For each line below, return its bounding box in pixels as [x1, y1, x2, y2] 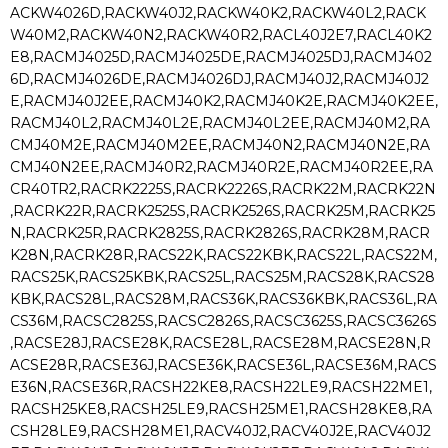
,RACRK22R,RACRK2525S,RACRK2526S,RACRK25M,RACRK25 [10, 202, 435, 221]
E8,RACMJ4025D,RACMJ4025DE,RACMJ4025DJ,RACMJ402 [10, 48, 432, 67]
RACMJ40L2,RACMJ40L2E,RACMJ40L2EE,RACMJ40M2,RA [10, 114, 430, 133]
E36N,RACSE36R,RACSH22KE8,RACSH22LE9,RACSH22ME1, [10, 378, 432, 397]
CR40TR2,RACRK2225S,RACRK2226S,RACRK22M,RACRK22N [10, 180, 436, 199]
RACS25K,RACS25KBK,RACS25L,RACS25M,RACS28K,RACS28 [10, 268, 435, 287]
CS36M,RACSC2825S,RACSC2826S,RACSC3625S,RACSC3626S [10, 312, 437, 331]
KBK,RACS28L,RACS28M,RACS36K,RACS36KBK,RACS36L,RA [10, 290, 437, 309]
